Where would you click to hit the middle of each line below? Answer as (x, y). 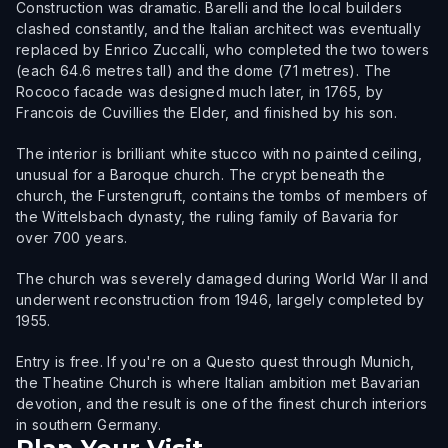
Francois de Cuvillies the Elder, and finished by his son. (206, 112)
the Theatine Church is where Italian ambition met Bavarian (218, 382)
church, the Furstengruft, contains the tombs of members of (222, 195)
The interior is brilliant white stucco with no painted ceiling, (219, 153)
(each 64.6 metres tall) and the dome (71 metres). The (204, 70)
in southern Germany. (88, 424)
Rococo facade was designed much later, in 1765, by (200, 91)
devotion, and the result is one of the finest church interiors (222, 403)
